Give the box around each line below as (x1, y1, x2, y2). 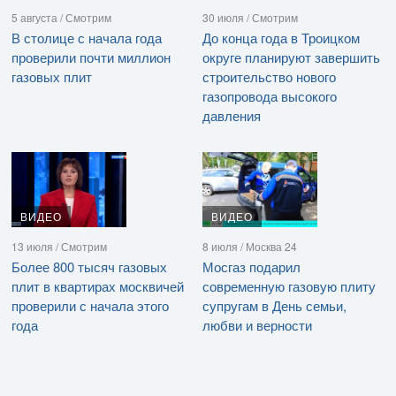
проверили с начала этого (11, 296, 169, 316)
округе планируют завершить (202, 48, 380, 67)
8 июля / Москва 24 (202, 239, 297, 255)
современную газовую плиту (202, 277, 376, 296)
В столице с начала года (11, 28, 162, 48)
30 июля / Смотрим (202, 10, 298, 26)
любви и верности (202, 316, 312, 335)
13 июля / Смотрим (11, 239, 107, 255)
